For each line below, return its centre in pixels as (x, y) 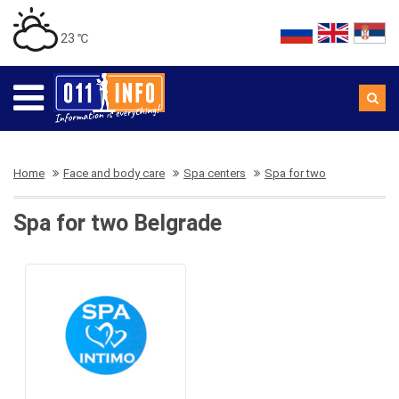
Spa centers (215, 173)
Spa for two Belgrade (118, 223)
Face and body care (114, 173)
